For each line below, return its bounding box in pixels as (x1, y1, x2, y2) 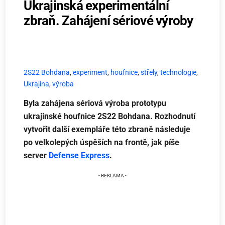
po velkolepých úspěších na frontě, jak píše (24, 138, 180, 148)
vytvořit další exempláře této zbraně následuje (24, 125, 191, 135)
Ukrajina (24, 79, 50, 88)
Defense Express (49, 151, 110, 161)
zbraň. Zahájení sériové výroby (24, 13, 193, 28)
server (24, 151, 49, 161)
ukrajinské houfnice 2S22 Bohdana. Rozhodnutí (24, 111, 196, 122)
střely (141, 68, 158, 77)
